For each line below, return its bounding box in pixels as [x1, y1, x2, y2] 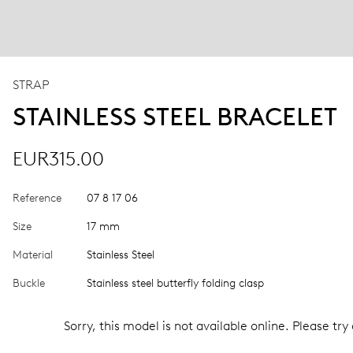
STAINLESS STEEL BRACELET [13, 102, 337, 132]
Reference [13, 191, 61, 205]
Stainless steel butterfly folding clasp [87, 277, 264, 290]
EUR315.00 [13, 147, 104, 170]
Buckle [13, 277, 45, 290]
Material [13, 248, 53, 262]
